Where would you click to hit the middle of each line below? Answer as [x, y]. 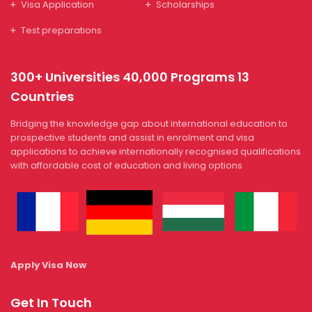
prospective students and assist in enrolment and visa [132, 138]
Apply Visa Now [48, 265]
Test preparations [61, 30]
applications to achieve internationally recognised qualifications [156, 151]
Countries [42, 96]
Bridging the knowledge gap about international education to [149, 124]
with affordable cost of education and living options [126, 165]
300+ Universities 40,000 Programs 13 [130, 77]
